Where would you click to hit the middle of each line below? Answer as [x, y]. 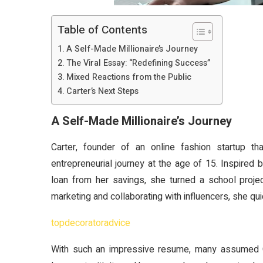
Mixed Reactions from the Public [129, 77]
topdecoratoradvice [91, 223]
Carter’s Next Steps [102, 91]
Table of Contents [102, 30]
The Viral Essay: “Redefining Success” [138, 63]
